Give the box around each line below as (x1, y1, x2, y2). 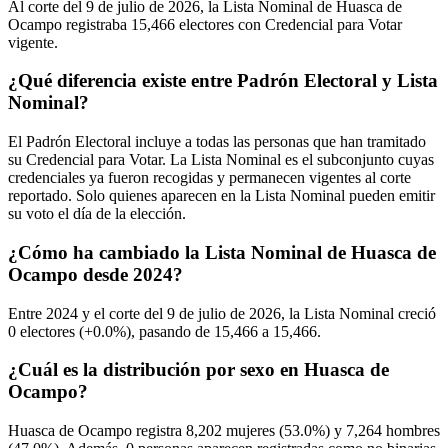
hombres (382, 422, 440, 440)
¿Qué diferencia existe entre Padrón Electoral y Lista (8, 70, 438, 92)
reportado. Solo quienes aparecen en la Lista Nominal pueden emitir (8, 187, 435, 205)
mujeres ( (222, 422, 284, 440)
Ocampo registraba (8, 15, 131, 33)
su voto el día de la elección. (8, 205, 186, 223)
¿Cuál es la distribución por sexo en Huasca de (8, 359, 389, 381)
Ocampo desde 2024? (8, 263, 183, 285)
